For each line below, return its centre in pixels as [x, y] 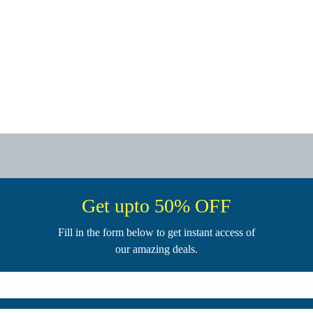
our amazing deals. [156, 249]
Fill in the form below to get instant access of [156, 232]
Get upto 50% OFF [156, 205]
